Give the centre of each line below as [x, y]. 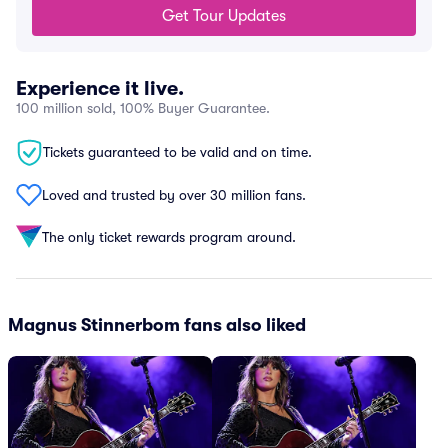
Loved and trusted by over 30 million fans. [174, 194]
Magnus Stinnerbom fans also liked [157, 325]
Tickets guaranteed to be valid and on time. [177, 152]
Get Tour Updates [224, 16]
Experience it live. [100, 88]
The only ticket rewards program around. [169, 236]
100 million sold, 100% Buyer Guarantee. [143, 108]
